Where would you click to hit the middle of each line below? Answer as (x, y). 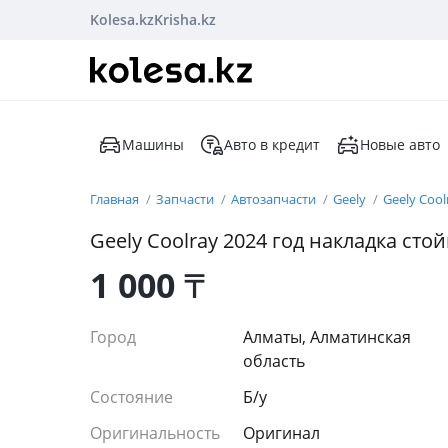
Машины (153, 144)
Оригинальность (155, 433)
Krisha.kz (185, 19)
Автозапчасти (275, 199)
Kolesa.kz (122, 19)
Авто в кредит (272, 144)
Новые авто (400, 144)
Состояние (133, 397)
